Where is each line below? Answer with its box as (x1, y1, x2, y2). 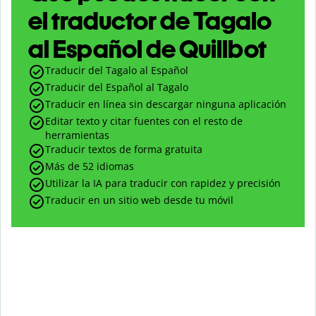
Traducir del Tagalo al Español (45, 63, 188, 78)
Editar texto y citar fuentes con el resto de (45, 114, 243, 128)
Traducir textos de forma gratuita (45, 142, 202, 157)
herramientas (45, 128, 109, 142)
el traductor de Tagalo (28, 6, 272, 37)
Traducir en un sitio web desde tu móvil (45, 193, 233, 207)
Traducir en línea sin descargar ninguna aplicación (45, 97, 286, 111)
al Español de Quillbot (28, 34, 267, 65)
